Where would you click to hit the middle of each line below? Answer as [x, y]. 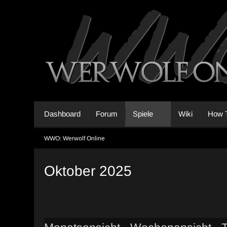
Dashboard [63, 114]
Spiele [143, 114]
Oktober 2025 [88, 171]
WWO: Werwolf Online [75, 138]
